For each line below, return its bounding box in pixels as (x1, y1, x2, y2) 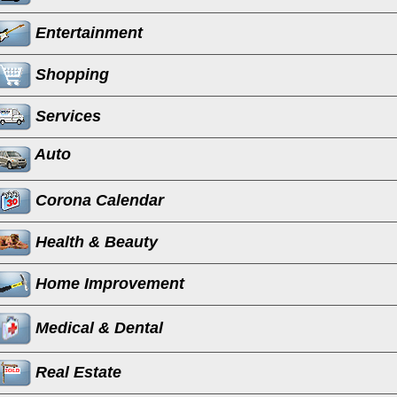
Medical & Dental (30, 318, 163, 337)
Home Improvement (30, 274, 184, 292)
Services (30, 106, 101, 125)
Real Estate (30, 362, 121, 381)
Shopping (30, 65, 109, 83)
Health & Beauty (30, 232, 158, 251)
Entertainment (30, 23, 143, 42)
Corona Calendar (30, 191, 164, 209)
